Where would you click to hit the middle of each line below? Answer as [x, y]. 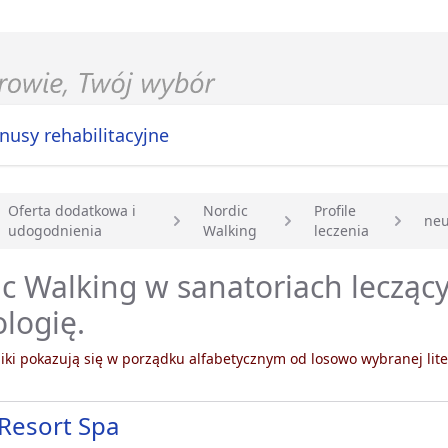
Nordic [226, 211]
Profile [335, 211]
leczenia [342, 231]
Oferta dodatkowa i [72, 211]
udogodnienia [55, 231]
